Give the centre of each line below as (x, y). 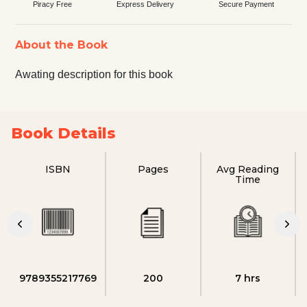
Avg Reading (248, 169)
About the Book (61, 45)
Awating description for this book (94, 74)
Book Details (63, 133)
